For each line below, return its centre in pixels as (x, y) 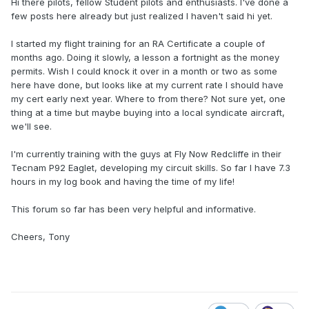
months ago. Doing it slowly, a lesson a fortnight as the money (145, 58)
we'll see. (31, 127)
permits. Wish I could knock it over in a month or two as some (144, 71)
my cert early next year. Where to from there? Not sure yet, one (148, 99)
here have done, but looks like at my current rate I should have (147, 85)
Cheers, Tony (40, 237)
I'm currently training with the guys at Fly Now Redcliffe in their (146, 154)
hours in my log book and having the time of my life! (123, 182)
